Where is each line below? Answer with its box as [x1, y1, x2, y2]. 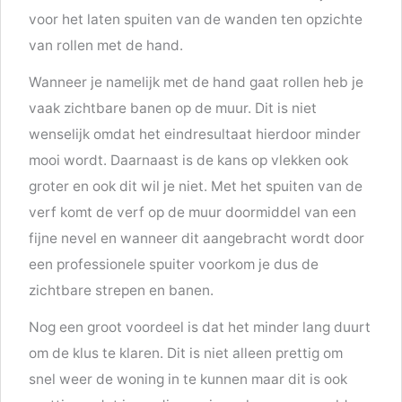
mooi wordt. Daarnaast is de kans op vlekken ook [29, 152, 349, 170]
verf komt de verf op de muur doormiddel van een [29, 204, 357, 222]
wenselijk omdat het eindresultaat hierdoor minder [29, 126, 362, 144]
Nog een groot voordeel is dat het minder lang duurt [29, 318, 371, 336]
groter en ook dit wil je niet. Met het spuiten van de [29, 178, 363, 196]
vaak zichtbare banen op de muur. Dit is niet [29, 100, 318, 118]
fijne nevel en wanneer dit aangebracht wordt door [29, 230, 365, 248]
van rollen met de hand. [29, 37, 184, 55]
